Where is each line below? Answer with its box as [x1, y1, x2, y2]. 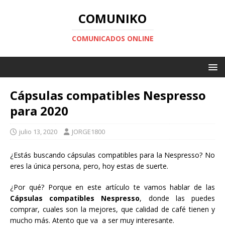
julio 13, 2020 [19, 127, 57, 136]
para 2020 [10, 102, 68, 119]
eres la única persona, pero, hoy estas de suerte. [10, 161, 168, 171]
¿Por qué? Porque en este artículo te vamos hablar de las [10, 182, 215, 192]
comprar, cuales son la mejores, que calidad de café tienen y [10, 204, 215, 214]
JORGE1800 [72, 127, 105, 136]
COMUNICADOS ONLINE [71, 34, 154, 43]
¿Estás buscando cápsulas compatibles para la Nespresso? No [10, 150, 215, 160]
